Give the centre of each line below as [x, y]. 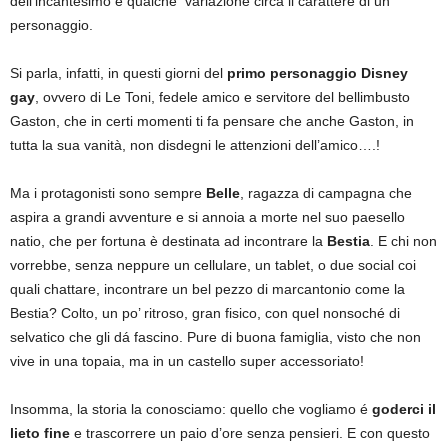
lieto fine [40, 432]
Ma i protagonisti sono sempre [108, 192]
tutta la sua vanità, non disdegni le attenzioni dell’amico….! [195, 144]
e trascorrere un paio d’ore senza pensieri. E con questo [250, 432]
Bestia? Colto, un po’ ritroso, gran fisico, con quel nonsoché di [205, 312]
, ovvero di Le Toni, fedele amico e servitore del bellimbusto [222, 96]
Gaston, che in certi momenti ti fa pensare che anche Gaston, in [212, 120]
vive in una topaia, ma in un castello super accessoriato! [187, 360]
